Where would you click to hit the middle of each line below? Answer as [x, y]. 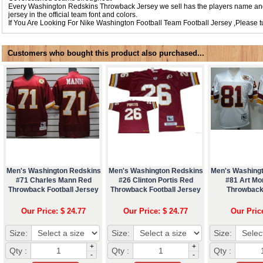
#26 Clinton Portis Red [156, 180]
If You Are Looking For [44, 23]
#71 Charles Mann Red [53, 180]
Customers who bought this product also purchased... [106, 53]
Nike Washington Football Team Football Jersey [157, 23]
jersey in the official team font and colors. [73, 14]
